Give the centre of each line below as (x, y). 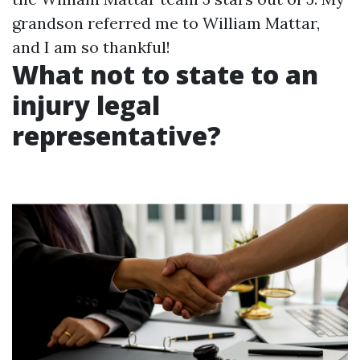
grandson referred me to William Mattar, (166, 23)
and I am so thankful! (91, 47)
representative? (117, 135)
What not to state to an (165, 74)
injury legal (86, 105)
